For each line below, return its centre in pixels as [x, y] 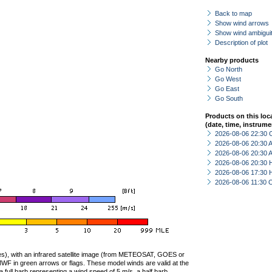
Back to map [233, 13]
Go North [229, 69]
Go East [227, 89]
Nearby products [232, 60]
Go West [228, 79]
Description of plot [241, 42]
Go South [229, 98]
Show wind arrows [242, 23]
